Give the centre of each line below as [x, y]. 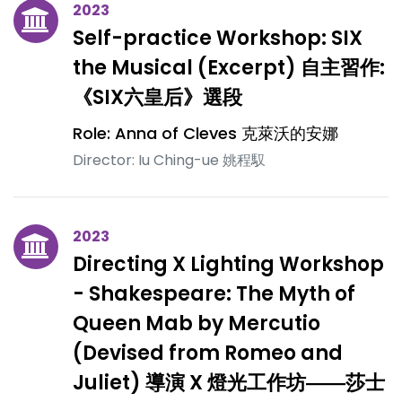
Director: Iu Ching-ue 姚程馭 [169, 160]
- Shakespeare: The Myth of [214, 294]
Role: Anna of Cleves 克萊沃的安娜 [205, 133]
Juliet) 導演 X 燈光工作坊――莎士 [229, 383]
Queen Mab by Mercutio [197, 323]
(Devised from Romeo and [208, 353]
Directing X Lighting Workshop [228, 264]
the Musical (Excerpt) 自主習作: [229, 68]
